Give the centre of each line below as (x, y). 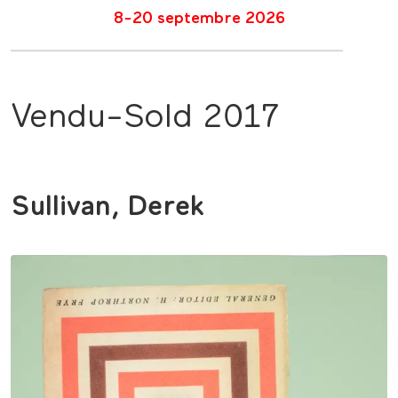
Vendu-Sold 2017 (145, 118)
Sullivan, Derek (108, 207)
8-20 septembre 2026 (199, 19)
